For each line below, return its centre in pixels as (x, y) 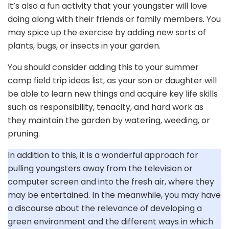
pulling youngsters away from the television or (100, 169)
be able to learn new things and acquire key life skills (113, 94)
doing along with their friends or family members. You (114, 19)
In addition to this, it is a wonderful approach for (103, 155)
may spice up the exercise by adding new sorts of (107, 33)
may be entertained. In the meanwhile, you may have (114, 195)
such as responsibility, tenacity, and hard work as (106, 107)
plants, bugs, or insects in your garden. (84, 46)
